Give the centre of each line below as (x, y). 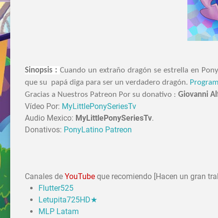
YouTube (79, 177)
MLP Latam (59, 212)
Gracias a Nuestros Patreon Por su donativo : (101, 95)
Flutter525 (56, 188)
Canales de (44, 177)
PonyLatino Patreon (98, 130)
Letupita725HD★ (68, 200)
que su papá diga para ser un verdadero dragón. (107, 83)
